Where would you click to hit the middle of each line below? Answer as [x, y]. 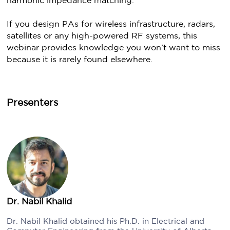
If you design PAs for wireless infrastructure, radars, [111, 24]
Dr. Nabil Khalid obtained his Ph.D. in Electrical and [106, 222]
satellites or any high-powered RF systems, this [102, 36]
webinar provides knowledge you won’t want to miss [114, 48]
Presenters [33, 103]
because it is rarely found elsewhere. [80, 60]
